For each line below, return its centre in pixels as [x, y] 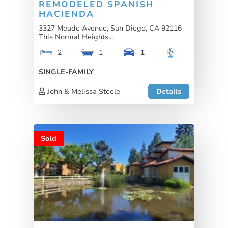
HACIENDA [66, 14]
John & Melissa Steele [83, 91]
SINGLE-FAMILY [66, 72]
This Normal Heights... [76, 36]
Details [169, 91]
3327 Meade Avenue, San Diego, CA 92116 [110, 28]
